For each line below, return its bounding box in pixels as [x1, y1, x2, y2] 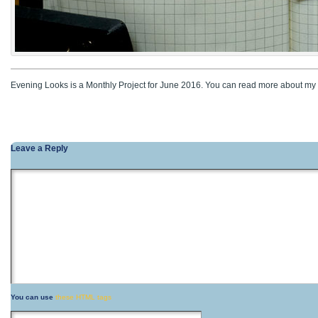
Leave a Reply [11, 143, 68, 153]
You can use [11, 293, 55, 301]
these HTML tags [55, 293, 111, 301]
